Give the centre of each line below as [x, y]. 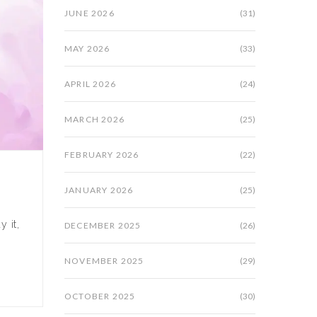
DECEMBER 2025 [103, 225]
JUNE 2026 [90, 13]
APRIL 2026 [90, 84]
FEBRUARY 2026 [102, 155]
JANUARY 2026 [99, 190]
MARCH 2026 [94, 119]
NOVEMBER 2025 [104, 261]
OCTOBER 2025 [100, 296]
